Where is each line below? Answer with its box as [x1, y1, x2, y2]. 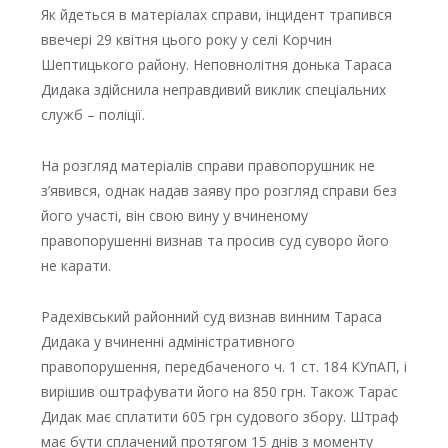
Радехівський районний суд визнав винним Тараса [40, 306, 382, 326]
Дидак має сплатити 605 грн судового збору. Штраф [40, 406, 399, 426]
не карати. [40, 255, 111, 275]
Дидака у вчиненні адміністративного [40, 331, 295, 351]
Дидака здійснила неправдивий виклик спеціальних [40, 80, 386, 99]
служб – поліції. [40, 105, 145, 124]
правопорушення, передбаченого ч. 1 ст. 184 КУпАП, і [40, 356, 407, 376]
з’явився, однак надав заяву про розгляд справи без [40, 180, 397, 200]
